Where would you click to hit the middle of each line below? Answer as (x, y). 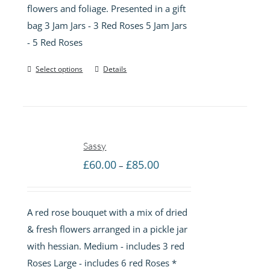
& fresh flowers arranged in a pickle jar (108, 229)
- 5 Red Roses (55, 42)
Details (115, 69)
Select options (59, 69)
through (175, 213)
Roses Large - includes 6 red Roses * (102, 262)
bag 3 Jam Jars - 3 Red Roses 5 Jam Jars (107, 25)
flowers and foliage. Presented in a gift (107, 8)
